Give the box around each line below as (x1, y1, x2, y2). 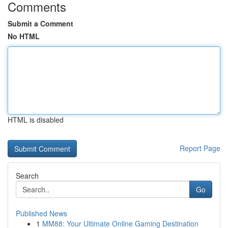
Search (16, 170, 39, 181)
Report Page (180, 143, 220, 153)
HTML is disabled (8, 115, 64, 125)
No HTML (8, 31, 40, 41)
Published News (16, 208, 67, 218)
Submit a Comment (8, 18, 73, 28)
